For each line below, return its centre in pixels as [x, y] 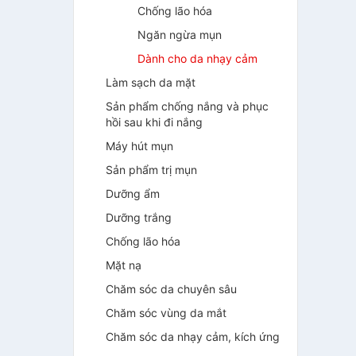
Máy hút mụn [139, 146]
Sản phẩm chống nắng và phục [187, 106]
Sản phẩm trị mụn [151, 170]
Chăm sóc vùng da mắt [166, 313]
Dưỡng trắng [139, 217]
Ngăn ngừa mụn [180, 35]
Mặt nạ [124, 265]
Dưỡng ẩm [133, 193]
